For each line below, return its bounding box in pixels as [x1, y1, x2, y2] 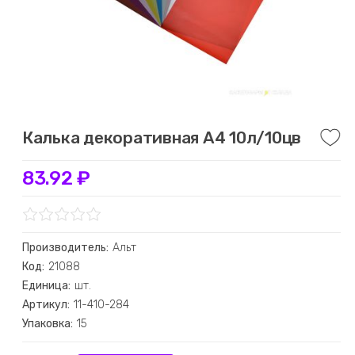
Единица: [21, 279, 71, 292]
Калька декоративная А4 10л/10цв [21, 128, 302, 147]
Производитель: [21, 241, 109, 254]
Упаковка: [21, 317, 73, 330]
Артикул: [21, 298, 70, 311]
